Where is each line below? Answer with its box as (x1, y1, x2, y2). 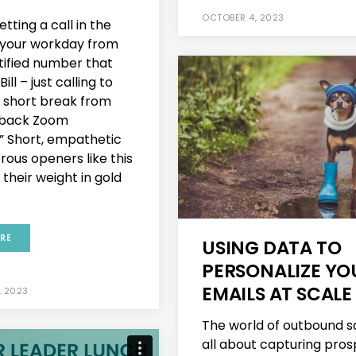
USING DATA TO (202, 234, 342, 261)
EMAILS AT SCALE (202, 281, 353, 307)
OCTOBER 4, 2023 (202, 11, 284, 25)
